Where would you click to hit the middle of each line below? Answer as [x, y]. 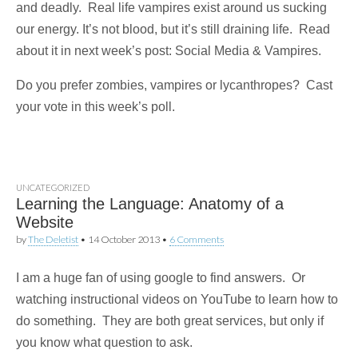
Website [45, 223]
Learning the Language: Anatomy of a [150, 204]
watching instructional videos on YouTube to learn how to [177, 300]
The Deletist [53, 240]
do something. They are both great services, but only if [170, 321]
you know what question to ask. [104, 343]
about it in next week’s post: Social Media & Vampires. [169, 51]
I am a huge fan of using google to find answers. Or [161, 278]
